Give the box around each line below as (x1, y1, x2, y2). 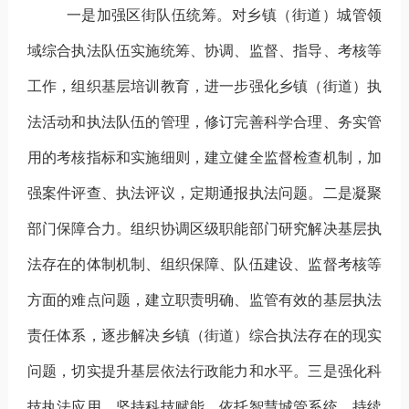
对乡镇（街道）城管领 (231, 6, 383, 23)
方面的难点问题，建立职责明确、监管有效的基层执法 (26, 291, 383, 308)
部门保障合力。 (26, 220, 131, 236)
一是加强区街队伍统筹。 (66, 6, 232, 23)
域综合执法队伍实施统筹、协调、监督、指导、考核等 (26, 42, 383, 58)
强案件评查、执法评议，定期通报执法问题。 (26, 184, 323, 201)
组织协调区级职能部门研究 (131, 220, 309, 236)
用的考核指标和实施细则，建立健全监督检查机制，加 (26, 149, 383, 165)
